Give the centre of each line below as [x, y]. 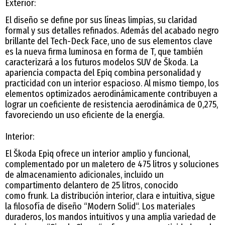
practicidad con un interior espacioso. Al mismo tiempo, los [112, 83]
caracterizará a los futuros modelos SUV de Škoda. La [102, 62]
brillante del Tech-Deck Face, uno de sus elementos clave [109, 41]
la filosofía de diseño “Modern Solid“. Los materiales [100, 206]
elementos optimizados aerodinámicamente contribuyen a [111, 94]
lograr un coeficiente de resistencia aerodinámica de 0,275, [111, 104]
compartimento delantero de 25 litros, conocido [92, 185]
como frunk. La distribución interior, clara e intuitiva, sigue [110, 196]
